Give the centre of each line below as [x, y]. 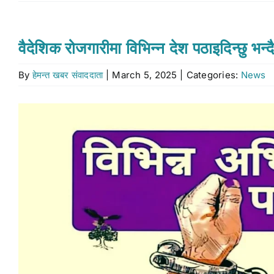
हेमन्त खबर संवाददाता [68, 75]
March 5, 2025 [145, 75]
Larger [33, 127]
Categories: [213, 75]
